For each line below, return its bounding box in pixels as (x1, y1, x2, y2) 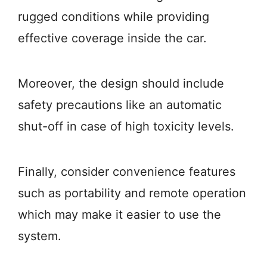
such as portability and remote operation (18, 186, 246, 200)
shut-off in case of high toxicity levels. (18, 119, 234, 133)
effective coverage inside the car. (18, 31, 207, 45)
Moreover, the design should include (18, 76, 224, 91)
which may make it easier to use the (18, 207, 221, 222)
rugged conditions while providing (18, 10, 209, 24)
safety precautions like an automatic (18, 98, 222, 112)
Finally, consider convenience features (18, 164, 235, 179)
